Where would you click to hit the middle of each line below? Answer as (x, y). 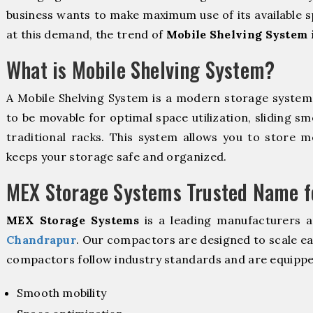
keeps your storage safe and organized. (117, 156)
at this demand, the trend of (86, 34)
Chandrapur (42, 239)
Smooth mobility (61, 292)
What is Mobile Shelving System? (141, 69)
